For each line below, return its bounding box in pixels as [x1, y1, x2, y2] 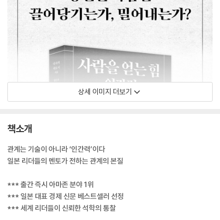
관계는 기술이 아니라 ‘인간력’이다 [7, 144, 105, 154]
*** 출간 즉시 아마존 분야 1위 [7, 180, 94, 189]
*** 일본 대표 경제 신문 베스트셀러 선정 [7, 192, 124, 201]
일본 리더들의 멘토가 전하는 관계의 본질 [7, 156, 123, 165]
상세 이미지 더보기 [78, 87, 132, 96]
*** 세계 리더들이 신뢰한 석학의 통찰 [7, 203, 116, 213]
